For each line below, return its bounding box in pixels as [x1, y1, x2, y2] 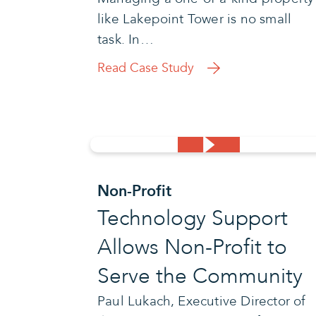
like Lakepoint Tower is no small [97, 9, 292, 28]
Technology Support [97, 203, 288, 233]
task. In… [97, 30, 154, 49]
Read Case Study [97, 59, 194, 77]
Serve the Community [97, 261, 303, 291]
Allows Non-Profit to [97, 232, 287, 262]
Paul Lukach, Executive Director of [97, 291, 306, 310]
